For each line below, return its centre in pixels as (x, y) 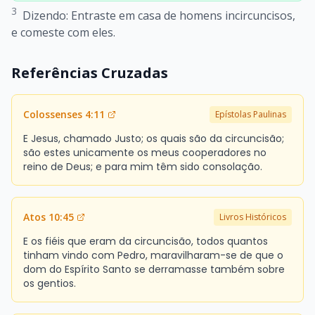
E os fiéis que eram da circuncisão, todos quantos (146, 241)
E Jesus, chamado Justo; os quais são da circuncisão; (154, 138)
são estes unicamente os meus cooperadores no (145, 152)
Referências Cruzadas (90, 72)
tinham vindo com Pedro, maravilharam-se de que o (153, 255)
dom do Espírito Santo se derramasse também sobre (154, 269)
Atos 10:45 (49, 217)
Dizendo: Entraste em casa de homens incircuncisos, (159, 15)
